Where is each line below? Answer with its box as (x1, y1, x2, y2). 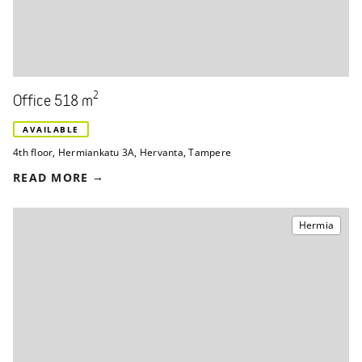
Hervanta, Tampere (139, 145, 231, 159)
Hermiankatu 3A (57, 145, 135, 159)
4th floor (13, 145, 53, 159)
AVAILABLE (23, 123, 79, 135)
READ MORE (13, 169, 89, 185)
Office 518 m (13, 94, 93, 109)
